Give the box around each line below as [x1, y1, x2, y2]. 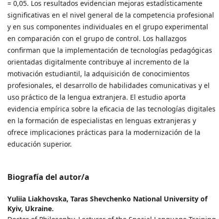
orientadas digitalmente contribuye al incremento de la [7, 57, 189, 66]
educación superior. [7, 139, 74, 149]
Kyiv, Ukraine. [7, 203, 54, 213]
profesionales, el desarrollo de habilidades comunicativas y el [7, 80, 210, 90]
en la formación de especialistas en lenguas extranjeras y [7, 115, 196, 125]
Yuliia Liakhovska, [7, 194, 70, 203]
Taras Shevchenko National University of [70, 194, 207, 203]
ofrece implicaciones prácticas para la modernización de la [7, 127, 200, 137]
